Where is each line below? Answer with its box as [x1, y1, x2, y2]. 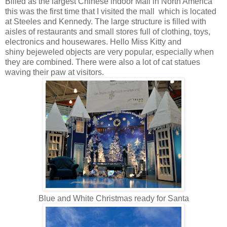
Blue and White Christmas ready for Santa [38, 194, 189, 203]
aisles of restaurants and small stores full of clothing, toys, [5, 27, 210, 36]
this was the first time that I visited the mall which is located [5, 7, 216, 16]
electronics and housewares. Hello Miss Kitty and [5, 37, 181, 46]
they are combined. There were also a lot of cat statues [5, 57, 200, 66]
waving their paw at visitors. [5, 67, 104, 77]
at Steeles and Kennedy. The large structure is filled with [5, 17, 206, 26]
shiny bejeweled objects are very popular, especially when [5, 47, 214, 56]
